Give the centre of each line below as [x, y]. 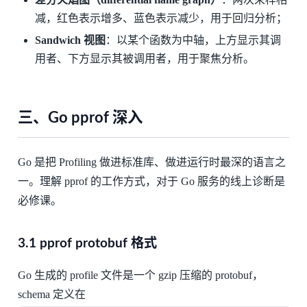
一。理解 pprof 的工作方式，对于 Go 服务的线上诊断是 [151, 182]
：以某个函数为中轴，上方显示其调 [194, 40]
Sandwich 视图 [71, 40]
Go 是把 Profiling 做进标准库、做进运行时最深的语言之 [151, 162]
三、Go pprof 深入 [80, 118]
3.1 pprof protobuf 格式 [87, 244]
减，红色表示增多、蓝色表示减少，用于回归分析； [161, 18]
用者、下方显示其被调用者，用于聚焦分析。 [145, 59]
